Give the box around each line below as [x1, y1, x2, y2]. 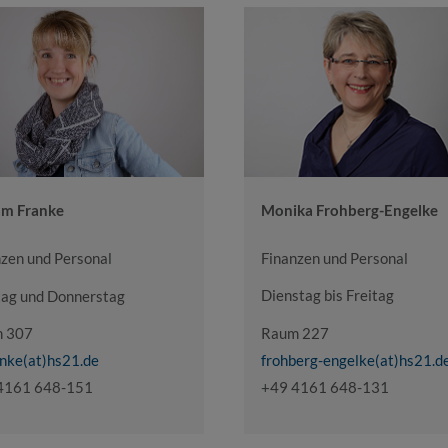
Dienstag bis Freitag [261, 286, 394, 305]
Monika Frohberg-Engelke [261, 200, 438, 219]
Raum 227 [261, 323, 329, 342]
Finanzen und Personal [261, 248, 408, 267]
